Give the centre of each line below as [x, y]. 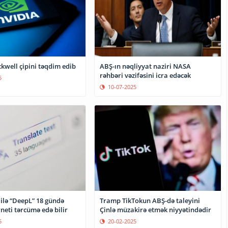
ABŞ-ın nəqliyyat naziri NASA [146, 66]
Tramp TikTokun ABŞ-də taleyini [150, 201]
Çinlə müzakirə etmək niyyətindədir [156, 210]
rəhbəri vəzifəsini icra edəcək [146, 76]
